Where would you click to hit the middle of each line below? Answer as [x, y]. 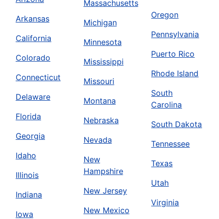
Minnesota [102, 42]
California [33, 38]
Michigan [100, 23]
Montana [99, 101]
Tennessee [171, 144]
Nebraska [101, 120]
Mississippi [103, 62]
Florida [28, 117]
